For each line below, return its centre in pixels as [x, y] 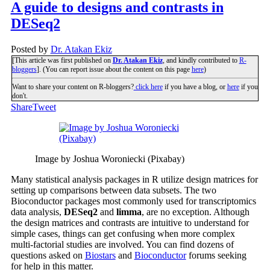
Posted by [30, 49]
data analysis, [37, 212]
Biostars [100, 256]
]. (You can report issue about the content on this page [114, 70]
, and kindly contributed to [201, 61]
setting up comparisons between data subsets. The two [113, 190]
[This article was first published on [62, 61]
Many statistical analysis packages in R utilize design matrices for [134, 180]
